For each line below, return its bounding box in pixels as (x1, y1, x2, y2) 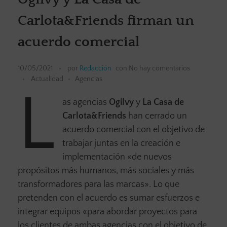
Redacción (80, 64, 111, 73)
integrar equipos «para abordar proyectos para (18, 207, 197, 217)
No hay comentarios (129, 64, 190, 73)
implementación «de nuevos (62, 152, 172, 163)
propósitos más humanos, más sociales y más (18, 166, 194, 176)
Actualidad (31, 75, 63, 84)
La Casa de (142, 97, 184, 108)
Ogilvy (109, 97, 134, 108)
